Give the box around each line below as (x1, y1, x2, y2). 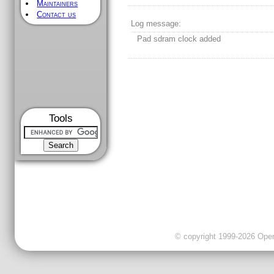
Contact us (37, 10, 76, 19)
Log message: (131, 19, 182, 29)
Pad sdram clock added (137, 34, 221, 44)
